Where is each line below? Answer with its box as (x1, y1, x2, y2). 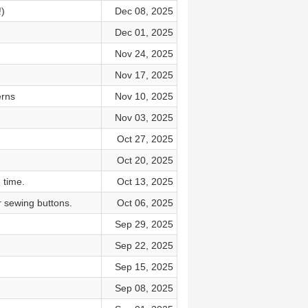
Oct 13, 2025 (116, 176, 173, 187)
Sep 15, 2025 (114, 261, 173, 272)
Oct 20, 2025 (116, 155, 173, 166)
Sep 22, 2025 (114, 240, 173, 251)
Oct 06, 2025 (116, 197, 173, 208)
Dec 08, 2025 (114, 5, 173, 16)
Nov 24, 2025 (114, 48, 173, 59)
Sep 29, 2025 (114, 219, 173, 230)
